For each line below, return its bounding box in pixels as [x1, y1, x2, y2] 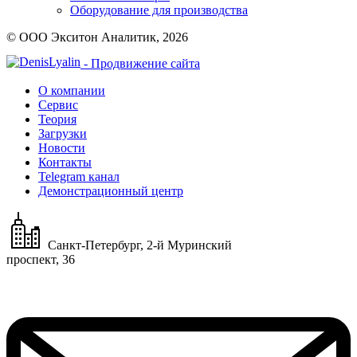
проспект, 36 [6, 253, 75, 267]
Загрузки [38, 127, 87, 141]
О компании [38, 84, 105, 98]
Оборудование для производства [70, 3, 248, 18]
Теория [38, 112, 76, 127]
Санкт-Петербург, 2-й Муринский [48, 238, 232, 253]
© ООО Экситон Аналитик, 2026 [6, 30, 188, 45]
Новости [38, 141, 85, 155]
